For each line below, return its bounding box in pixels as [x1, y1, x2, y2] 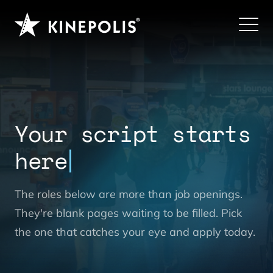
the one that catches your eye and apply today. [15, 224, 255, 239]
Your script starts [15, 116, 251, 150]
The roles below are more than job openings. [15, 186, 243, 201]
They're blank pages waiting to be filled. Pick [15, 205, 242, 220]
